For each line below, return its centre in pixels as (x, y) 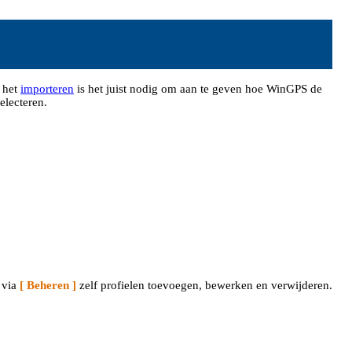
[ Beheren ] (48, 285)
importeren (47, 89)
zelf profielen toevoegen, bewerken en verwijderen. (204, 285)
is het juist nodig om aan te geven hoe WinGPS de (198, 89)
